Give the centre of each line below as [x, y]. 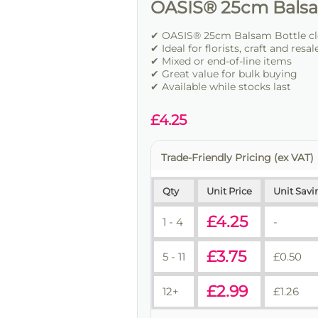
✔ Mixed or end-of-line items [221, 61]
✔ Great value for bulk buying [224, 74]
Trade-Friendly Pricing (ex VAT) [237, 158]
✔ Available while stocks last [221, 87]
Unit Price [229, 191]
